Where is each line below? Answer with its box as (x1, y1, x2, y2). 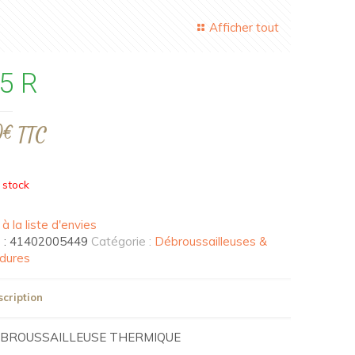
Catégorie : (90, 234, 155, 249)
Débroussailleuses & (154, 234, 267, 249)
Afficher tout (209, 20, 280, 35)
